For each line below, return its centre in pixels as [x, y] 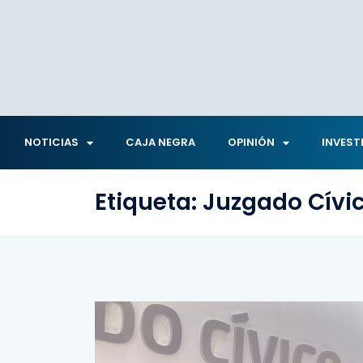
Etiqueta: [149, 202]
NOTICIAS [51, 142]
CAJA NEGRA [160, 142]
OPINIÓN [251, 142]
